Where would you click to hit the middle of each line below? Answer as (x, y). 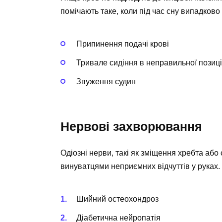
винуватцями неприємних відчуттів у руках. (140, 166)
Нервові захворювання (131, 127)
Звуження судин (106, 82)
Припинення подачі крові (123, 44)
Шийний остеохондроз (117, 199)
